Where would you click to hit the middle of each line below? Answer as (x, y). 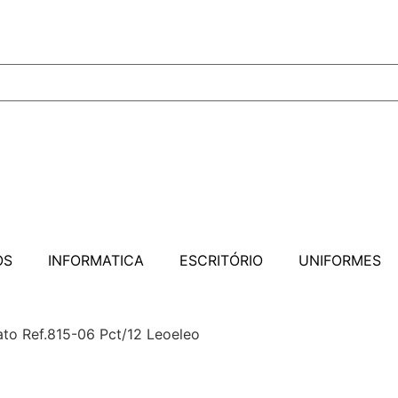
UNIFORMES (339, 260)
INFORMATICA (96, 260)
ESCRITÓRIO (221, 260)
